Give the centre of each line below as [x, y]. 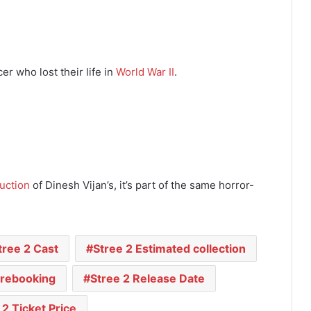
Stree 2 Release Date [148, 279]
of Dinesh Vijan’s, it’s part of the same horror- [142, 185]
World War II [145, 72]
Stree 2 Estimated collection [169, 249]
